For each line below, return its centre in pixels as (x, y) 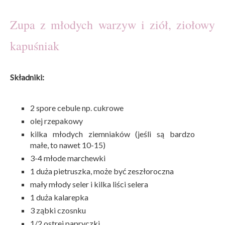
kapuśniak (35, 45)
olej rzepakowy (57, 121)
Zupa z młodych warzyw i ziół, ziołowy (113, 24)
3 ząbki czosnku (58, 210)
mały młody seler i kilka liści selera (89, 184)
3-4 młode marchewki (68, 158)
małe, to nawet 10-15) (68, 145)
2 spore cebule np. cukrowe (77, 107)
